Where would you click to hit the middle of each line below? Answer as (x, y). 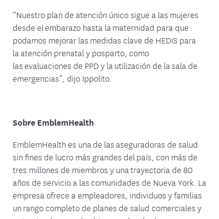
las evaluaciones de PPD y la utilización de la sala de (105, 65)
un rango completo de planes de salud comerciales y (107, 208)
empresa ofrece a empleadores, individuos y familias (107, 195)
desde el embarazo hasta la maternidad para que (101, 27)
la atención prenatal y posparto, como (81, 53)
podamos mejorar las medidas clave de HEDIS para (104, 40)
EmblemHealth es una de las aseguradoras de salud (105, 144)
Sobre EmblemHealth (53, 122)
